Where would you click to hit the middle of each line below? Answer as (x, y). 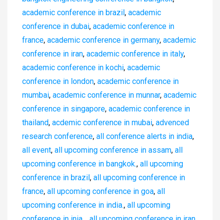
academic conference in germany (103, 40)
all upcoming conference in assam (113, 150)
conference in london (58, 81)
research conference (57, 136)
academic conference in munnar (106, 95)
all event (37, 150)
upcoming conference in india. (73, 205)
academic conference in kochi (73, 67)
